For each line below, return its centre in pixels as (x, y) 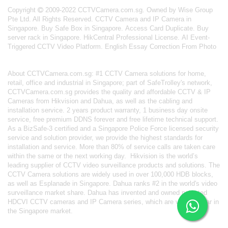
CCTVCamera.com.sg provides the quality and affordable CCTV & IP (109, 92)
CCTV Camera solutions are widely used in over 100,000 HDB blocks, (110, 174)
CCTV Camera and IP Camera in (143, 19)
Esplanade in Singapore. (75, 183)
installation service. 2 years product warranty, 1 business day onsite (108, 110)
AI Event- (196, 37)
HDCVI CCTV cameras (41, 202)
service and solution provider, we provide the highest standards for (105, 138)
